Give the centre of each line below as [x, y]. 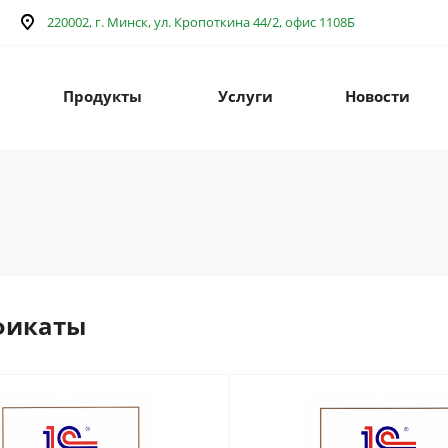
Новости [377, 96]
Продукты [102, 96]
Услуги [245, 96]
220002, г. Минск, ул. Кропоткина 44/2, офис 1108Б [201, 22]
